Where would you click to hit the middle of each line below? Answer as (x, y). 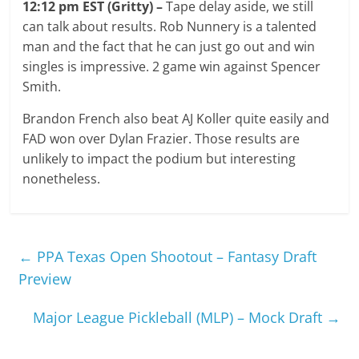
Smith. (42, 86)
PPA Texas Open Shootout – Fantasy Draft (175, 256)
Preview (45, 278)
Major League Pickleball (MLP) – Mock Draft (179, 317)
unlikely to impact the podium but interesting (159, 158)
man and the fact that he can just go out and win (169, 46)
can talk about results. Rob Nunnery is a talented (170, 26)
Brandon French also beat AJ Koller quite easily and (176, 118)
